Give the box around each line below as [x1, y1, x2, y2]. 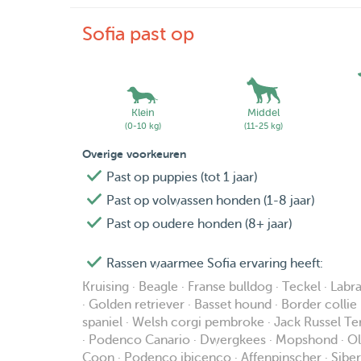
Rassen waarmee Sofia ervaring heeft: [106, 256, 323, 272]
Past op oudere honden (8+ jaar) [106, 217, 292, 232]
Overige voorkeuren [82, 147, 186, 161]
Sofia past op [82, 23, 194, 46]
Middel [247, 106, 280, 119]
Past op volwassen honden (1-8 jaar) [106, 193, 314, 209]
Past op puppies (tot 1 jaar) [106, 170, 257, 185]
